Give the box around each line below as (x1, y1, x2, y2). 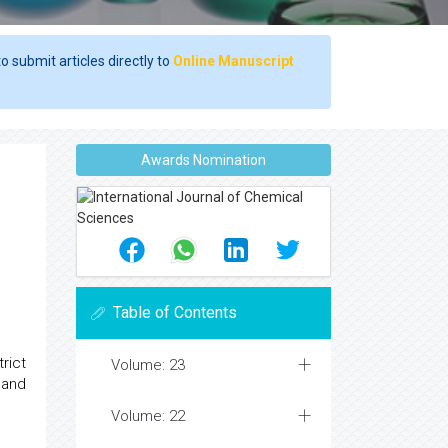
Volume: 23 (111, 356, 185, 374)
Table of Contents (113, 303, 237, 322)
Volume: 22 (111, 407, 185, 425)
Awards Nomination (141, 152, 266, 168)
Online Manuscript (173, 53, 294, 69)
